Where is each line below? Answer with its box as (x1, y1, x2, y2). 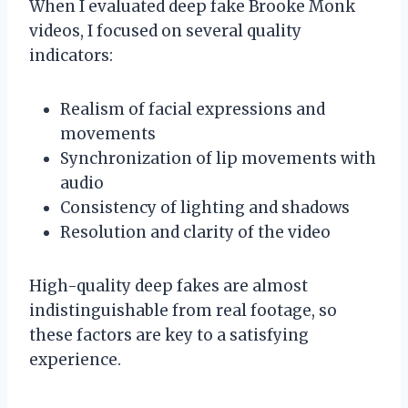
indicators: (29, 45, 113, 66)
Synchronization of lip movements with (60, 148, 376, 168)
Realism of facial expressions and (60, 98, 325, 119)
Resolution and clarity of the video (60, 221, 331, 242)
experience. (29, 349, 121, 370)
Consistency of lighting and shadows (60, 197, 350, 218)
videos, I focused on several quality (29, 20, 301, 41)
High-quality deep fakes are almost (29, 275, 308, 296)
